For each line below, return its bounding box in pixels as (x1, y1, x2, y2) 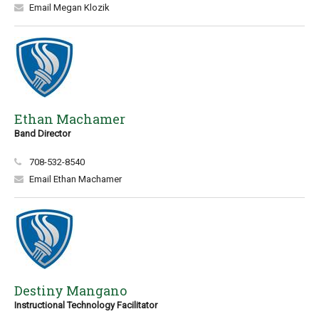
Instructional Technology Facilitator (14, 300, 157, 310)
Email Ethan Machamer (29, 174, 122, 184)
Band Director (14, 128, 70, 139)
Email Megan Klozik (29, 2, 110, 13)
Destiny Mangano (14, 282, 127, 299)
